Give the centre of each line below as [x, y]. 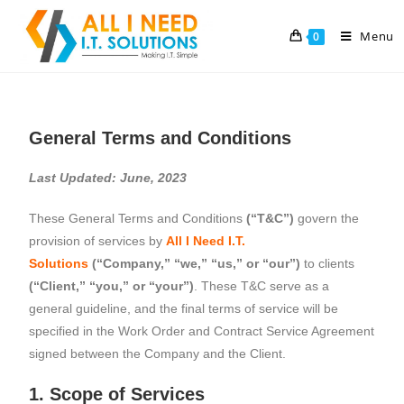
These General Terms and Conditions [136, 218]
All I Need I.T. [206, 241]
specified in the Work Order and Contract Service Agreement [202, 331]
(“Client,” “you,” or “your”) [112, 286]
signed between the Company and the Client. [158, 353]
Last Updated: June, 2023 [108, 178]
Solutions [59, 263]
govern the [327, 218]
